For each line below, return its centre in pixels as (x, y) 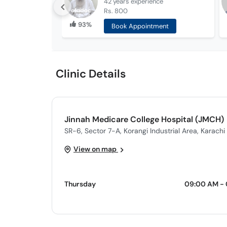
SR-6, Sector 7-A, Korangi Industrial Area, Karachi (145, 130)
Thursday (80, 184)
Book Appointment (140, 26)
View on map (96, 149)
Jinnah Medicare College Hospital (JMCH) (144, 119)
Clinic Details (91, 74)
